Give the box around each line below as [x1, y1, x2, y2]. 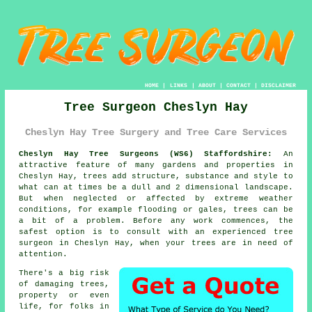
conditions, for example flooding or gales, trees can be [19, 205, 293, 214]
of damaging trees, [19, 279, 109, 288]
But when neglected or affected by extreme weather [19, 194, 293, 203]
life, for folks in [19, 302, 109, 311]
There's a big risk [19, 268, 109, 277]
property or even [19, 290, 109, 299]
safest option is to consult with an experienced [19, 227, 274, 236]
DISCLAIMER [260, 82, 296, 89]
